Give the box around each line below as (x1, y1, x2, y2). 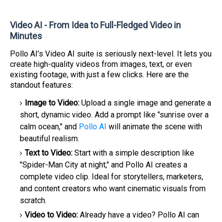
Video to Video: (25, 210, 78, 220)
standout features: (10, 80, 73, 90)
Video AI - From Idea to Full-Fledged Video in (10, 20, 181, 30)
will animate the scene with (107, 122, 202, 131)
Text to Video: (25, 148, 72, 158)
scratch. (20, 196, 47, 205)
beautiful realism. (20, 134, 79, 143)
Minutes (10, 31, 42, 41)
